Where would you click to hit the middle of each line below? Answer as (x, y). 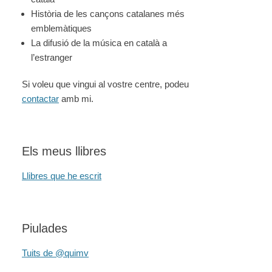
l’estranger (52, 57)
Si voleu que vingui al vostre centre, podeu (105, 84)
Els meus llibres (64, 151)
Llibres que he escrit (62, 176)
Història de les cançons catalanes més (108, 14)
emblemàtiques (61, 28)
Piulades (45, 228)
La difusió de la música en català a (99, 43)
